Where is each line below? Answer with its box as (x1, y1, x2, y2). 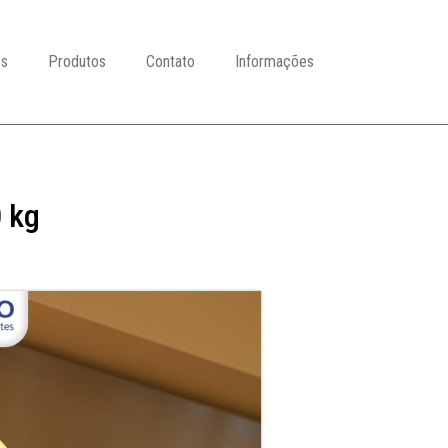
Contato (146, 51, 195, 71)
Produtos (48, 51, 106, 71)
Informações (235, 51, 314, 71)
